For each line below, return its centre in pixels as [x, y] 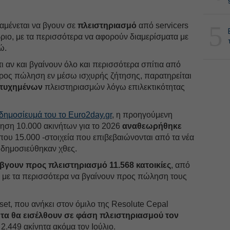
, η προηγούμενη [142, 114]
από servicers [163, 25]
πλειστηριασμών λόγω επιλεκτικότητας [114, 87]
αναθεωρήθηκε [152, 126]
